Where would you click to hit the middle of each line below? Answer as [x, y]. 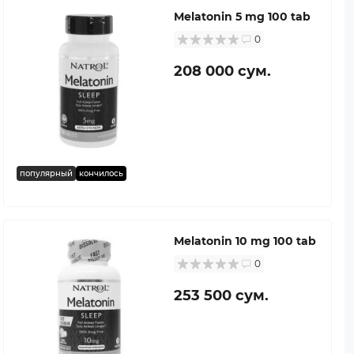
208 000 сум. [222, 71]
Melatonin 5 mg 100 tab [242, 16]
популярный [46, 173]
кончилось [101, 173]
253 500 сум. [221, 295]
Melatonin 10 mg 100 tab [245, 241]
